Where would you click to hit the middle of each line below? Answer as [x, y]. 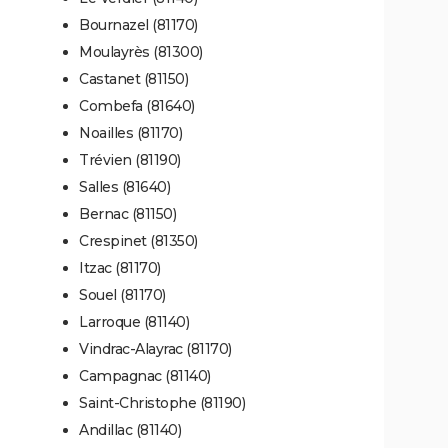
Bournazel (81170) [138, 24]
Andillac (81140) [130, 429]
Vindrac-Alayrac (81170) [155, 348]
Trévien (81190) [130, 159]
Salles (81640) [124, 186]
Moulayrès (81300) [141, 51]
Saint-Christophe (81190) [162, 402]
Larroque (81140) [134, 321]
